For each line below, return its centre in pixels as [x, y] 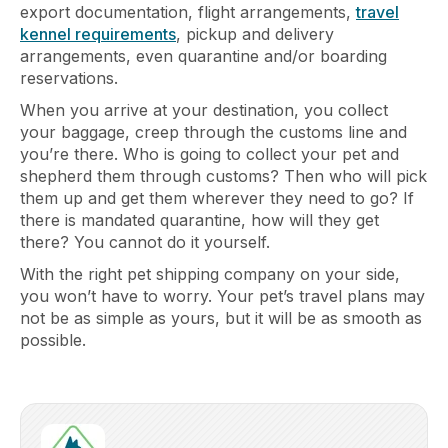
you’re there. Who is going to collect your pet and [209, 154]
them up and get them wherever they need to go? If [217, 198]
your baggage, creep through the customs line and [213, 132]
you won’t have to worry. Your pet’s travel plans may [222, 296]
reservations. [69, 78]
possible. [53, 340]
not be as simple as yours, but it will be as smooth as [221, 318]
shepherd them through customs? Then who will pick [223, 176]
